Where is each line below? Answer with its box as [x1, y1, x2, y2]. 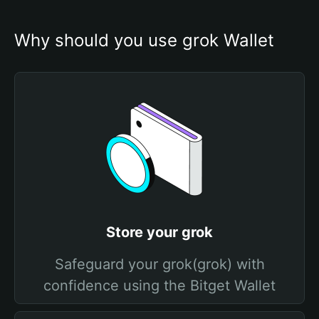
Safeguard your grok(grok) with [54, 256, 265, 273]
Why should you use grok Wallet [14, 30, 274, 51]
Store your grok [106, 224, 213, 241]
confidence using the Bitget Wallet [43, 277, 276, 294]
